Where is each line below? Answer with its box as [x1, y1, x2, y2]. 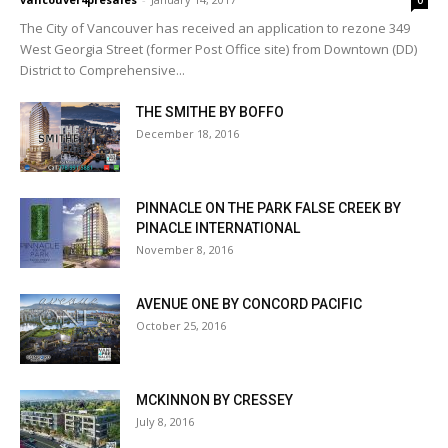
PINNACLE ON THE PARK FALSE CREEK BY [136, 200, 401, 217]
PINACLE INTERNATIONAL [136, 220, 300, 237]
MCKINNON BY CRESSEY [136, 392, 293, 409]
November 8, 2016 [136, 242, 233, 258]
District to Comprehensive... [20, 61, 185, 80]
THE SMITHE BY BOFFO [136, 104, 284, 121]
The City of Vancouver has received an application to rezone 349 [20, 19, 410, 38]
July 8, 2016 [136, 414, 194, 430]
